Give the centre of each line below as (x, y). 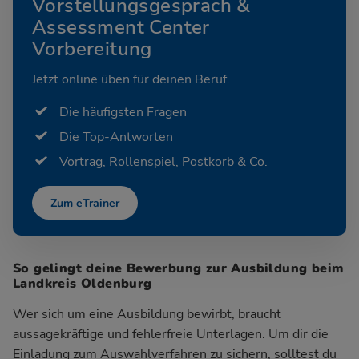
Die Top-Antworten (116, 137)
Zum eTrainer (85, 203)
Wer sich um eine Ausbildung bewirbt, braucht (147, 314)
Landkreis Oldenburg (83, 283)
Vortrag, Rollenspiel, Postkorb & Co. (163, 162)
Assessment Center (121, 27)
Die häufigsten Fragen (123, 112)
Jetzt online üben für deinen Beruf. (131, 79)
